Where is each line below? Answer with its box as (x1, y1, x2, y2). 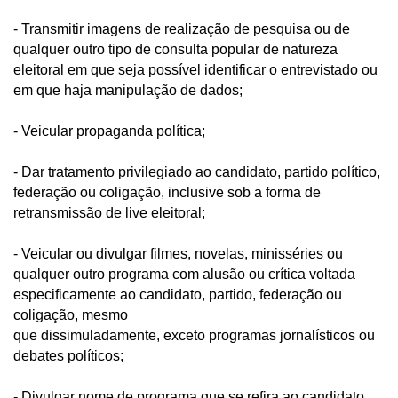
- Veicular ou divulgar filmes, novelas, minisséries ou (13, 245, 343, 261)
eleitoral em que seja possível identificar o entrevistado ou (13, 61, 378, 77)
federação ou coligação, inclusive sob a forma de (13, 184, 321, 200)
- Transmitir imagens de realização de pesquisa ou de (13, 20, 350, 36)
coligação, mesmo (13, 306, 131, 322)
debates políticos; (13, 347, 127, 363)
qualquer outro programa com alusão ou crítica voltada (13, 266, 355, 282)
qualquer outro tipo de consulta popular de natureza (13, 41, 338, 57)
